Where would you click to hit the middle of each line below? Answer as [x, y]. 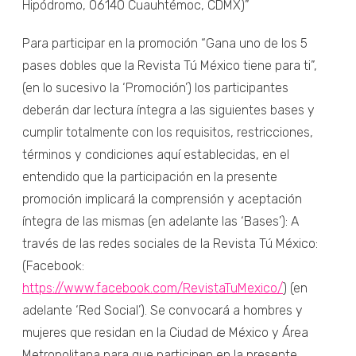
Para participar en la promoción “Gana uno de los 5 [165, 43]
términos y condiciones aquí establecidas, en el [156, 154]
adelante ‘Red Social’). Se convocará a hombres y [163, 310]
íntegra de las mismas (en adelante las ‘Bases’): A [161, 221]
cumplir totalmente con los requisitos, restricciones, [168, 132]
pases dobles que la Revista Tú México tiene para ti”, [170, 65]
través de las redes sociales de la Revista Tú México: [170, 243]
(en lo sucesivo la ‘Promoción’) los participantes [155, 87]
